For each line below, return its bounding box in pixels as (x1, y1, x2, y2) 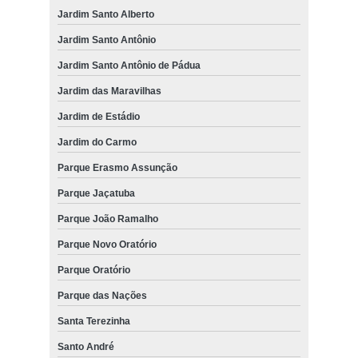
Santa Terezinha (57, 315, 130, 327)
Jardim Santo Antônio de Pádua (57, 59, 201, 71)
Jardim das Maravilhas (57, 85, 161, 97)
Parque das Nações (57, 289, 147, 301)
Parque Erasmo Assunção (57, 161, 177, 173)
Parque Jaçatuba (57, 187, 135, 199)
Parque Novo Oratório (57, 238, 157, 250)
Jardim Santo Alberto (57, 8, 154, 20)
